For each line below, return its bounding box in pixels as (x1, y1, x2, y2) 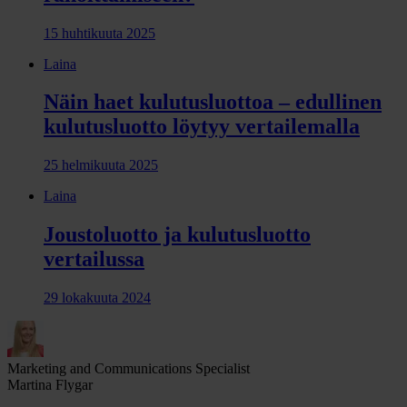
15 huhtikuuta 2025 (44, 25, 155, 41)
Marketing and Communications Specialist (7, 361, 250, 377)
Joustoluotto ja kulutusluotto (44, 223, 311, 247)
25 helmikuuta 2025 (44, 157, 158, 174)
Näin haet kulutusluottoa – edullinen (44, 90, 382, 114)
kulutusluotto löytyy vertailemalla (44, 114, 360, 139)
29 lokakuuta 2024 (44, 290, 151, 306)
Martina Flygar (7, 377, 93, 393)
